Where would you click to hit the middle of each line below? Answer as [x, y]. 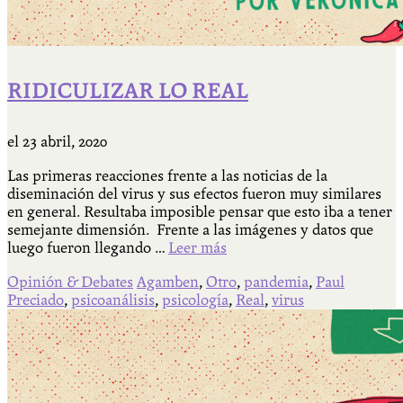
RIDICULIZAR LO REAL [128, 91]
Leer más [197, 247]
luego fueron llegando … [88, 247]
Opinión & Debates [70, 282]
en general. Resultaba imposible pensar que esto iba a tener [200, 211]
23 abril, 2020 [65, 141]
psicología [195, 300]
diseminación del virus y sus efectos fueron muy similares [194, 193]
